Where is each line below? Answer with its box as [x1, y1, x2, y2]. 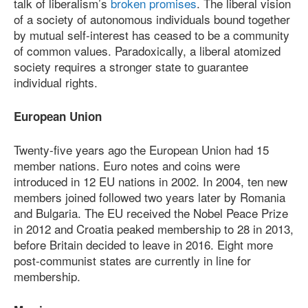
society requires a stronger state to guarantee [14, 58, 248, 76]
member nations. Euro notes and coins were [14, 157, 240, 175]
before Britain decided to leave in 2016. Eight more [14, 236, 273, 254]
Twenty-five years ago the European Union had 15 [14, 141, 269, 159]
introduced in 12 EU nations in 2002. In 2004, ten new [14, 173, 287, 190]
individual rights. [14, 74, 98, 91]
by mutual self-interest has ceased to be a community [14, 26, 289, 44]
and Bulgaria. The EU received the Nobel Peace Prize [14, 204, 288, 222]
